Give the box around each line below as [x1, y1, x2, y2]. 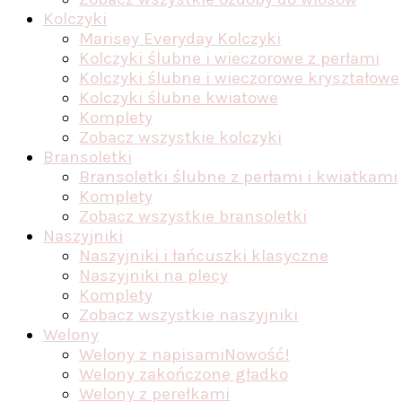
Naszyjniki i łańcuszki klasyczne [79, 246, 328, 266]
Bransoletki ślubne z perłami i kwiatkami [79, 167, 398, 187]
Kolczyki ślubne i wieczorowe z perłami [79, 48, 380, 68]
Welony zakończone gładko [79, 364, 288, 384]
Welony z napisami [79, 345, 224, 364]
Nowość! [224, 345, 290, 364]
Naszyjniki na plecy [79, 266, 228, 285]
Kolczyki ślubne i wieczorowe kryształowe [79, 68, 399, 88]
